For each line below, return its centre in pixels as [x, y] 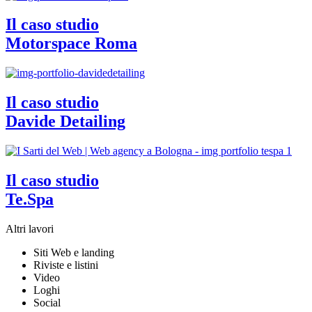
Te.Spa [30, 200]
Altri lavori [30, 228]
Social [47, 302]
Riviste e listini [66, 265]
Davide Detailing [65, 122]
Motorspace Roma [71, 44]
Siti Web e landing [74, 252]
